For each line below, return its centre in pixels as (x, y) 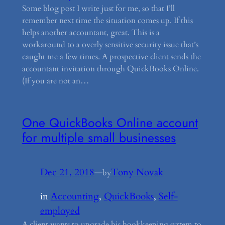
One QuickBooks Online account (110, 123)
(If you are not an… (55, 81)
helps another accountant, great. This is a (91, 32)
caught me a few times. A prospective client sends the (111, 57)
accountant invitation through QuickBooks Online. (110, 69)
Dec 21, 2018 (67, 173)
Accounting (75, 197)
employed (60, 211)
